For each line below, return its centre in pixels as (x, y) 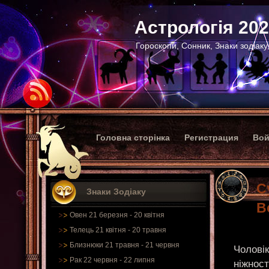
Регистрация (211, 138)
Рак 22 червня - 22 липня (112, 260)
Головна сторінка (133, 138)
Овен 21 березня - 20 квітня (117, 215)
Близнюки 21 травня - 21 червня (125, 245)
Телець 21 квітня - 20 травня (118, 230)
